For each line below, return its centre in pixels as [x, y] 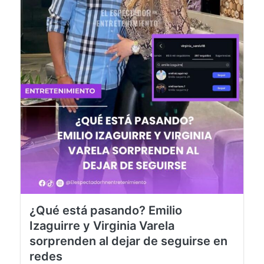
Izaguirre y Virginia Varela [102, 238]
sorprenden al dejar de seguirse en [128, 253]
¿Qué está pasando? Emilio [106, 222]
